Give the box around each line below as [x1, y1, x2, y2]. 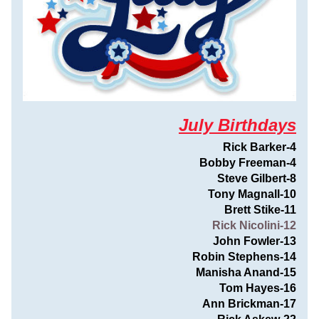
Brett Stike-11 [224, 204, 296, 216]
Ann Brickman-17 [202, 298, 296, 310]
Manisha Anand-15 [196, 266, 296, 278]
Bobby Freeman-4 [199, 157, 296, 169]
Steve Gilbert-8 [217, 172, 296, 184]
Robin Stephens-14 [192, 251, 296, 263]
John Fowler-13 [213, 235, 296, 247]
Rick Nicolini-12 [212, 219, 296, 231]
